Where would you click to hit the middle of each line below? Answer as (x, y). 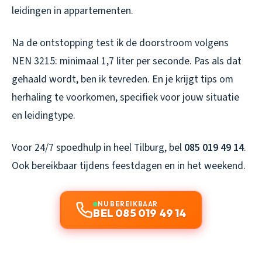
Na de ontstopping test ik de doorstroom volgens (120, 43)
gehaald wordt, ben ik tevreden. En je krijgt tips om (123, 80)
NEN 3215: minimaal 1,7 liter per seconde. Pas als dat (127, 61)
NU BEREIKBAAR (128, 204)
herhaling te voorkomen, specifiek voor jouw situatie (125, 98)
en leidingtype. (44, 116)
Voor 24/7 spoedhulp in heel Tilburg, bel (98, 148)
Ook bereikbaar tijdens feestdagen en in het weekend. (129, 166)
